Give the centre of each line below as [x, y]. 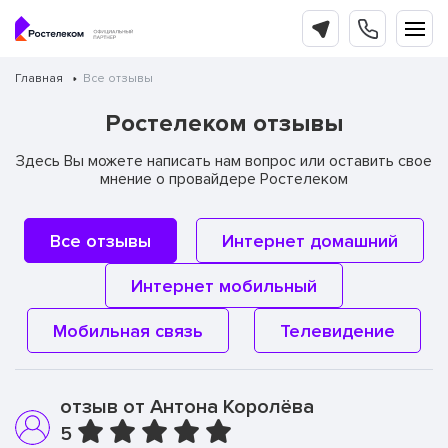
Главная [39, 78]
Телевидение [337, 330]
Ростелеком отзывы [224, 123]
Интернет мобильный [224, 285]
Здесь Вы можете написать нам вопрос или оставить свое [224, 161]
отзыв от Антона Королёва [187, 407]
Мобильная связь [128, 330]
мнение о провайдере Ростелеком [224, 179]
